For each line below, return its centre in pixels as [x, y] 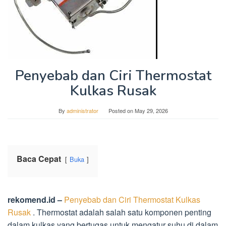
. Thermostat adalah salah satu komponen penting [121, 212]
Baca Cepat [39, 159]
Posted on [121, 110]
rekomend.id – [35, 200]
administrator [82, 110]
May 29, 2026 [151, 110]
